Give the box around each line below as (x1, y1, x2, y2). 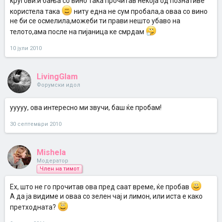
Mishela (37, 148, 66, 157)
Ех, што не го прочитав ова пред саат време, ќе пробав (10, 183, 191, 191)
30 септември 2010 (10, 121, 61, 127)
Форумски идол (37, 82, 80, 88)
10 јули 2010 (10, 45, 42, 52)
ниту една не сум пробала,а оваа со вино (72, 7, 208, 15)
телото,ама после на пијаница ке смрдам (10, 28, 146, 36)
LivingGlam (37, 72, 78, 81)
